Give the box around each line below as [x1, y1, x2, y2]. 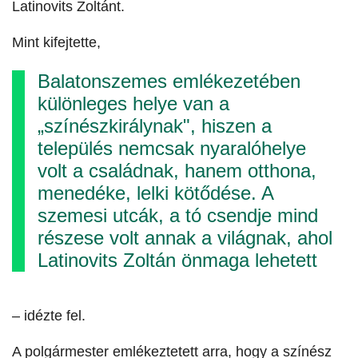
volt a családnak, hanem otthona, [38, 160, 316, 182]
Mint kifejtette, [12, 34, 105, 51]
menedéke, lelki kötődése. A [38, 182, 273, 205]
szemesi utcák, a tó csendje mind [38, 205, 318, 227]
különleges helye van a [38, 93, 229, 115]
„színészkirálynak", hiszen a [38, 115, 272, 137]
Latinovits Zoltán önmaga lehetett [38, 249, 317, 272]
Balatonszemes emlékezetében [38, 70, 300, 93]
